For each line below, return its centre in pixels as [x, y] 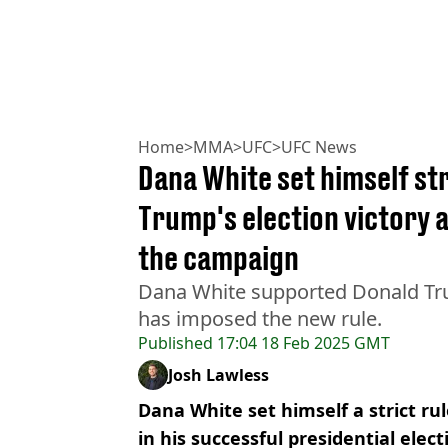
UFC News [319, 146]
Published [175, 342]
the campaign [218, 257]
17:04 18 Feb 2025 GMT [301, 342]
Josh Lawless [218, 374]
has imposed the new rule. [260, 318]
